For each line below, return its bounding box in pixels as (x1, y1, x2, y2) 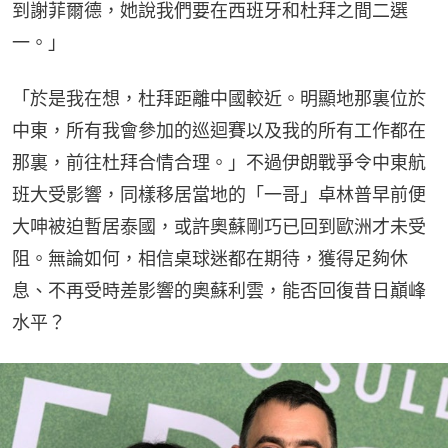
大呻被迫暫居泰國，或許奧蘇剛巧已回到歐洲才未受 (12, 216, 426, 238)
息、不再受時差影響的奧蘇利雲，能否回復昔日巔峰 (12, 280, 426, 302)
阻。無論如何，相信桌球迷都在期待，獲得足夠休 (12, 248, 408, 270)
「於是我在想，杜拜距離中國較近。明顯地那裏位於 (12, 88, 426, 110)
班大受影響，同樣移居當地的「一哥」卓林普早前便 (12, 184, 426, 206)
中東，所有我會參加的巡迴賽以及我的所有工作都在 (12, 120, 426, 142)
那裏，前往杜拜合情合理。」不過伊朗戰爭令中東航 (12, 152, 426, 174)
